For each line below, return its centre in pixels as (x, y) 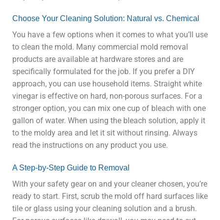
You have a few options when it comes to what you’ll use (110, 35)
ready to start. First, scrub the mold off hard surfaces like (110, 196)
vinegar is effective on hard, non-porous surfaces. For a (107, 96)
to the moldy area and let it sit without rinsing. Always (105, 133)
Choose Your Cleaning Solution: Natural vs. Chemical (106, 19)
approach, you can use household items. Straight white (107, 84)
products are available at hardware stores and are (98, 59)
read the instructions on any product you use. (90, 145)
